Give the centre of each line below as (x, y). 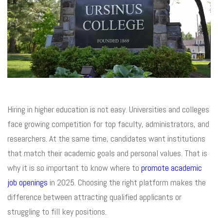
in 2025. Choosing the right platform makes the (127, 182)
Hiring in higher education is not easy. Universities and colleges (108, 109)
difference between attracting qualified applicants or (94, 197)
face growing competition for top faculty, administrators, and (108, 124)
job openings (27, 182)
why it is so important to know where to (74, 167)
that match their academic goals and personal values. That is (107, 153)
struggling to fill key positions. (57, 211)
